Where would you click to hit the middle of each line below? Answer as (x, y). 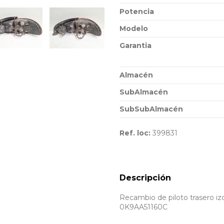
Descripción (145, 178)
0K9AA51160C (143, 207)
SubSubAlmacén (151, 109)
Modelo (134, 28)
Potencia (137, 11)
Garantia (135, 45)
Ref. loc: (135, 133)
